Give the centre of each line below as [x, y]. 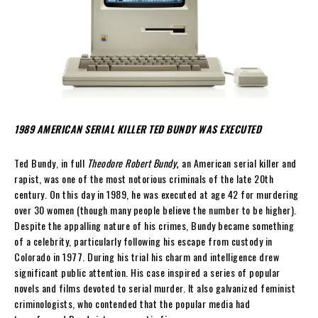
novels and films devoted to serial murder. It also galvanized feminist [155, 287]
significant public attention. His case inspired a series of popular [147, 272]
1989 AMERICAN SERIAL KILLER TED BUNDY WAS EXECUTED [138, 128]
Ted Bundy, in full [51, 163]
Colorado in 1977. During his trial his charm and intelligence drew [147, 256]
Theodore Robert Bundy [131, 163]
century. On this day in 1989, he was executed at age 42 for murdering [157, 194]
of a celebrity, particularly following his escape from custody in [143, 241]
